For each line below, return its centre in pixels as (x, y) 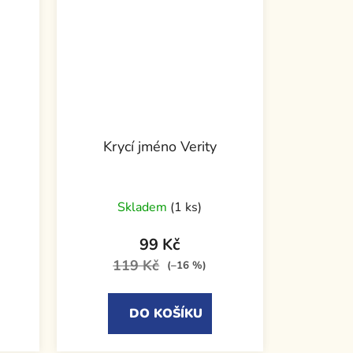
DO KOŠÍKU (165, 313)
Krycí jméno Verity (160, 146)
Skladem (144, 207)
